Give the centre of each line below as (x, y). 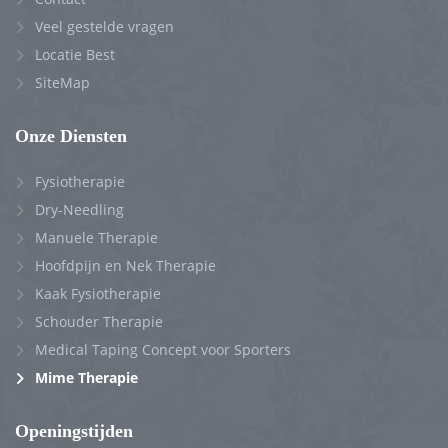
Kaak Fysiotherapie (98, 293)
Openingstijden (74, 431)
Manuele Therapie (96, 237)
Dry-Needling (79, 209)
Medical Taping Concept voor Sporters (163, 349)
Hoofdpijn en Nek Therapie (125, 265)
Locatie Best (75, 54)
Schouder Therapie (99, 321)
